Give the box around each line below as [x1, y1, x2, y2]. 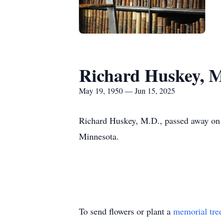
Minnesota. [79, 130, 119, 142]
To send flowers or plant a [79, 205, 173, 217]
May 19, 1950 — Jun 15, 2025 [79, 85, 175, 96]
